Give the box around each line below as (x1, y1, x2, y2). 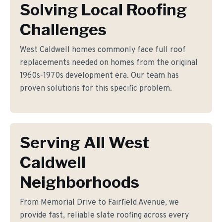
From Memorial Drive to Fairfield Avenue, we (20, 198, 179, 208)
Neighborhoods (20, 172, 139, 192)
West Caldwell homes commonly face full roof (20, 45, 186, 55)
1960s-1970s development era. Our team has (20, 71, 179, 81)
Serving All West (20, 133, 149, 152)
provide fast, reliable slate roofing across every (20, 211, 189, 221)
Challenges (20, 20, 107, 39)
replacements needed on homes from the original (20, 58, 198, 68)
